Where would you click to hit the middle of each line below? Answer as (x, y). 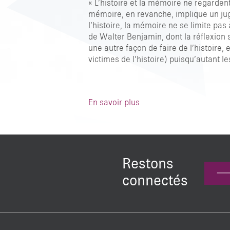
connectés (155, 181)
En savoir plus (114, 103)
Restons (148, 165)
